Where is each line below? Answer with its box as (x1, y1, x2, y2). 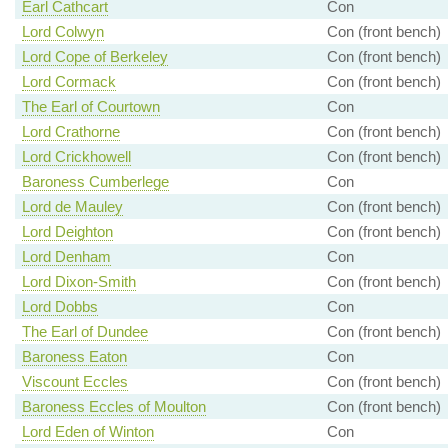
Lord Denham (21, 248, 111, 266)
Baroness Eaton (21, 348, 127, 366)
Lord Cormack (21, 73, 116, 91)
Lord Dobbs (21, 298, 98, 316)
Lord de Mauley (21, 198, 123, 216)
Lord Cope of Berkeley (21, 48, 168, 66)
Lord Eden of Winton (21, 423, 154, 441)
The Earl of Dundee (21, 323, 148, 341)
